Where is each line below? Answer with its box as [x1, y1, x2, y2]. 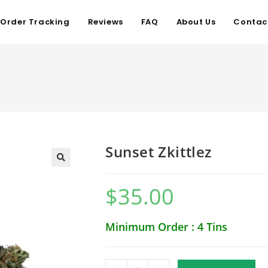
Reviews [87, 16, 123, 28]
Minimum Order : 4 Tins [105, 220, 227, 234]
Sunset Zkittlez [105, 142, 212, 162]
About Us [176, 16, 216, 28]
